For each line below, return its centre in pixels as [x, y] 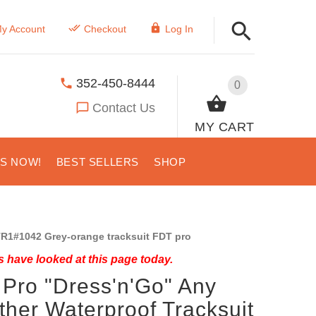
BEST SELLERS [97, 162]
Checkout [105, 29]
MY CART [225, 127]
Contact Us [124, 108]
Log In [179, 29]
